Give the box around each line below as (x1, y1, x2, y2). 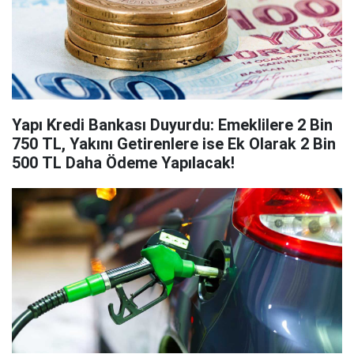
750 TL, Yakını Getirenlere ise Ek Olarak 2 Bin (12, 134, 336, 153)
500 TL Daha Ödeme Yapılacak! (12, 153, 235, 172)
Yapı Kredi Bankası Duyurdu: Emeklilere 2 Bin (12, 115, 333, 134)
